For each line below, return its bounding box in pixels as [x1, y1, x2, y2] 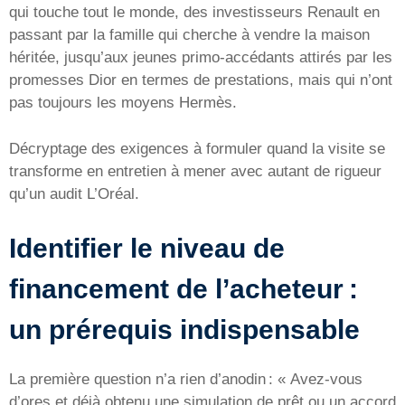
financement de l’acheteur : [9, 274, 358, 305]
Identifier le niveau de [9, 233, 285, 264]
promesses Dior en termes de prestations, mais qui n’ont [9, 71, 392, 89]
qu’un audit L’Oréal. [9, 184, 139, 202]
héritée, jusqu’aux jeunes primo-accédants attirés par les [9, 49, 392, 67]
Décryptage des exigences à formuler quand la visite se [9, 139, 385, 157]
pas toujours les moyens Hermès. [9, 94, 237, 112]
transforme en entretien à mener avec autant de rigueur [9, 162, 381, 180]
